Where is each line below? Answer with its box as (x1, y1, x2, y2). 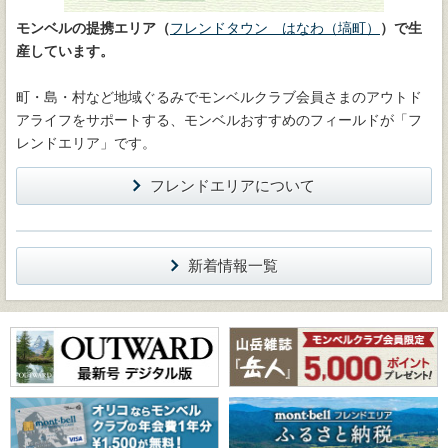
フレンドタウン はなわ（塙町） (170, 20, 380, 36)
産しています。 (16, 43, 114, 59)
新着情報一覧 (187, 257, 278, 274)
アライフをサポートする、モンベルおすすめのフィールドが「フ (16, 112, 422, 128)
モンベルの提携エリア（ (16, 20, 170, 36)
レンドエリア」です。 (16, 135, 156, 151)
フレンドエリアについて (150, 177, 315, 194)
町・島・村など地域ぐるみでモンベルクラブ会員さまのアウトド (16, 89, 422, 105)
